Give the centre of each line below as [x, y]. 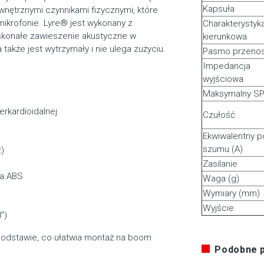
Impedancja [226, 66]
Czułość [219, 115]
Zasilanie [220, 164]
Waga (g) [221, 179]
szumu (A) [222, 149]
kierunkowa [225, 37]
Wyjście [218, 208]
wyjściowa [223, 79]
